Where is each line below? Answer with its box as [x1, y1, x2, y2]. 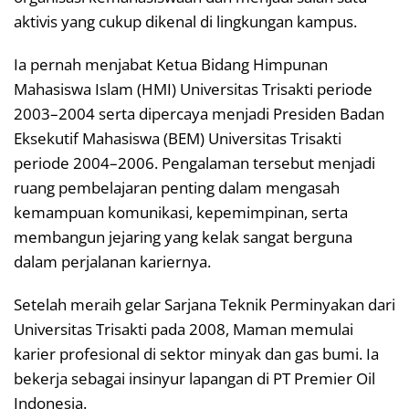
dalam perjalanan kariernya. [14, 250, 211, 272]
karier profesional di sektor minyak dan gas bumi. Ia [14, 342, 379, 364]
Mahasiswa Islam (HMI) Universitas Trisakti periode [14, 78, 372, 100]
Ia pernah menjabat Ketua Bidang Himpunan [14, 53, 328, 75]
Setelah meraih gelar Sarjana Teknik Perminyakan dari [14, 293, 395, 315]
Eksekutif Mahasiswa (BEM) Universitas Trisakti [14, 127, 341, 149]
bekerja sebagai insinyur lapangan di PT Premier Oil [14, 367, 375, 389]
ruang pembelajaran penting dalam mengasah [14, 176, 340, 198]
